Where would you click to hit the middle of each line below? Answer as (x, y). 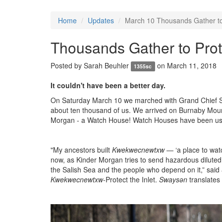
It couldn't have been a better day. (109, 85)
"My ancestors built (81, 149)
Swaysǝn (174, 179)
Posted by (67, 65)
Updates (101, 20)
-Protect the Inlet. (131, 179)
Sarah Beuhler (106, 65)
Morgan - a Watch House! (92, 120)
